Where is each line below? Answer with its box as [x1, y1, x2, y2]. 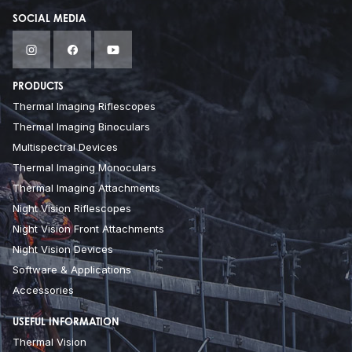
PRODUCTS [13, 82, 64, 93]
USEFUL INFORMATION [13, 317, 119, 328]
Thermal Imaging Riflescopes [13, 100, 156, 113]
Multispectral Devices [13, 141, 118, 154]
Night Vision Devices [13, 243, 113, 256]
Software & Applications [13, 263, 131, 277]
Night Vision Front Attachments [13, 222, 164, 236]
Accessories [13, 284, 74, 297]
